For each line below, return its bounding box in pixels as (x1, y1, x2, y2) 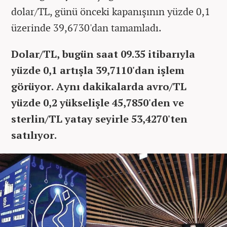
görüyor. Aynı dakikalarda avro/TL (11, 79, 186, 93)
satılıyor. (11, 128, 57, 142)
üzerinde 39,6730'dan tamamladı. (11, 20, 162, 34)
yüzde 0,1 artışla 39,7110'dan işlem (11, 63, 184, 77)
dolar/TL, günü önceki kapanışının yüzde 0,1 (11, 4, 210, 18)
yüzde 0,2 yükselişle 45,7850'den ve (11, 95, 184, 109)
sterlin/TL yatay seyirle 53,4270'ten (11, 111, 187, 126)
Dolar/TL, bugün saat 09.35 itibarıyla (11, 47, 195, 61)
